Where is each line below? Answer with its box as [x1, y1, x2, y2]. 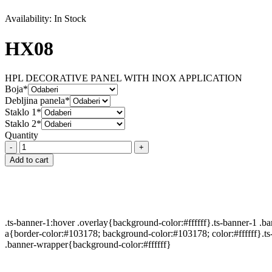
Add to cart [10, 155, 49, 165]
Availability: [5, 13, 52, 24]
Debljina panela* [5, 95, 70, 106]
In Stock [54, 13, 86, 24]
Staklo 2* [5, 118, 41, 129]
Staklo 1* [5, 107, 41, 118]
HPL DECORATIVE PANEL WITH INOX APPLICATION [5, 73, 242, 84]
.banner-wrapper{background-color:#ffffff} [5, 239, 171, 250]
